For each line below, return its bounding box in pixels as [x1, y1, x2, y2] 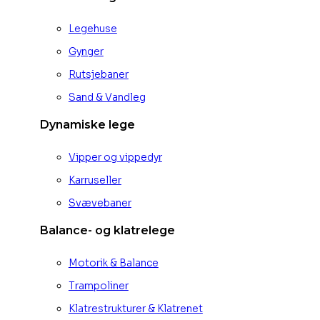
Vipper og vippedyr [68, 150, 162, 164]
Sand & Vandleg [68, 90, 146, 104]
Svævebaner [68, 196, 131, 209]
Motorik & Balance [68, 256, 159, 270]
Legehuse [68, 21, 117, 35]
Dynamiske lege [39, 117, 135, 131]
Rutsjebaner [68, 67, 129, 81]
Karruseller [68, 173, 121, 186]
